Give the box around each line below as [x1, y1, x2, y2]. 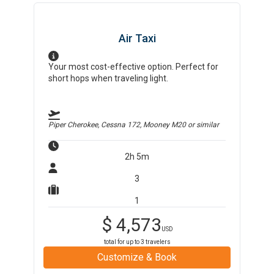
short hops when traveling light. [48, 73, 169, 83]
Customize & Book [97, 251, 177, 263]
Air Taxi [118, 32, 156, 45]
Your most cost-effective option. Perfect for [48, 62, 219, 72]
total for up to [103, 239, 141, 245]
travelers [144, 239, 171, 245]
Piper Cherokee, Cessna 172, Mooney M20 [48, 120, 187, 129]
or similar [186, 120, 220, 129]
